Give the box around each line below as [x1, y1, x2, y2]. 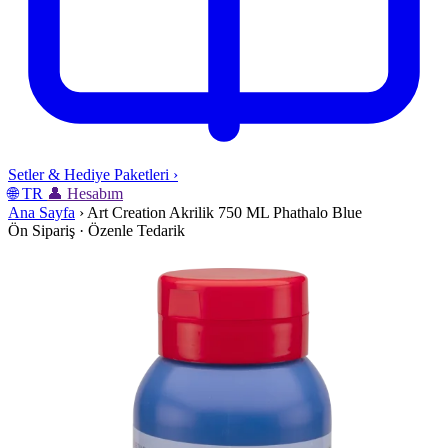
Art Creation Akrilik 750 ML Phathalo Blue [87, 204, 362, 222]
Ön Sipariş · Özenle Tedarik [8, 222, 185, 240]
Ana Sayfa [8, 204, 75, 222]
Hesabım [67, 185, 123, 203]
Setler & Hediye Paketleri [8, 166, 169, 184]
